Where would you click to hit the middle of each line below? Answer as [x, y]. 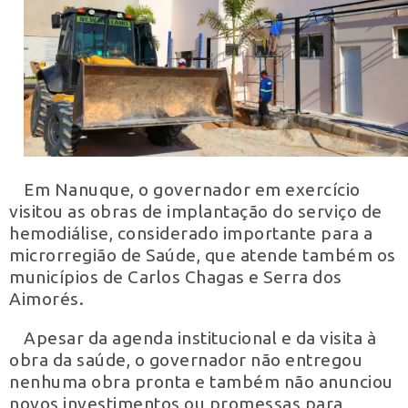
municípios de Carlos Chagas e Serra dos [176, 276]
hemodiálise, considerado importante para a [191, 233]
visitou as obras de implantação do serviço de [196, 211]
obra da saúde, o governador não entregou [186, 360]
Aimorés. [46, 298]
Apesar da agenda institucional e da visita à [200, 338]
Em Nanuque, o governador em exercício [192, 189]
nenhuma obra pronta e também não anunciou [201, 382]
